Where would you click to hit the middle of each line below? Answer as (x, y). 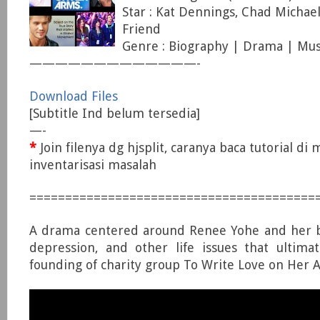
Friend (141, 29)
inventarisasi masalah (93, 165)
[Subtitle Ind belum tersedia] (115, 113)
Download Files (74, 96)
